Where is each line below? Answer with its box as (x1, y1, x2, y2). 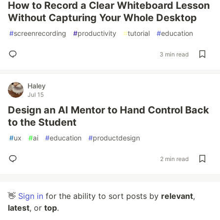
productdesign (93, 134, 140, 142)
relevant (161, 191, 193, 201)
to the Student (8, 116, 77, 128)
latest (8, 203, 29, 213)
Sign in (18, 191, 43, 201)
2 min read (160, 155, 189, 163)
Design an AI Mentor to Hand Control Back (8, 104, 209, 116)
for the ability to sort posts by (43, 191, 161, 201)
